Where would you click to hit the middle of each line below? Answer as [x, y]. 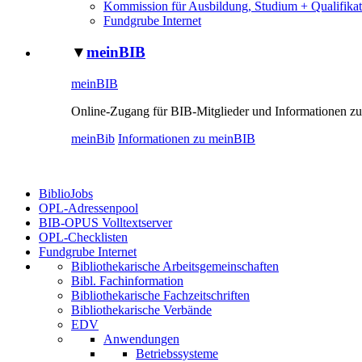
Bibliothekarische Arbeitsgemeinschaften [175, 266]
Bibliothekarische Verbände [141, 309]
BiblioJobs [66, 193]
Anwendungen [141, 339]
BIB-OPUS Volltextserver [105, 222]
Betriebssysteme [177, 353]
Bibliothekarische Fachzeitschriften [160, 295]
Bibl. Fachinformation [127, 280]
